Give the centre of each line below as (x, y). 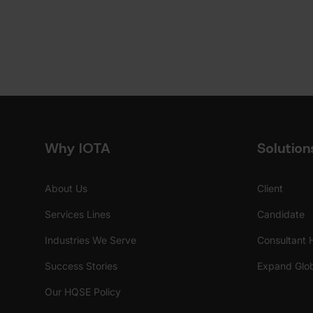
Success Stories (81, 265)
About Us (66, 188)
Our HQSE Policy (83, 291)
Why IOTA (78, 148)
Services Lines (78, 214)
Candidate (281, 214)
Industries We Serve (90, 240)
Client (270, 188)
